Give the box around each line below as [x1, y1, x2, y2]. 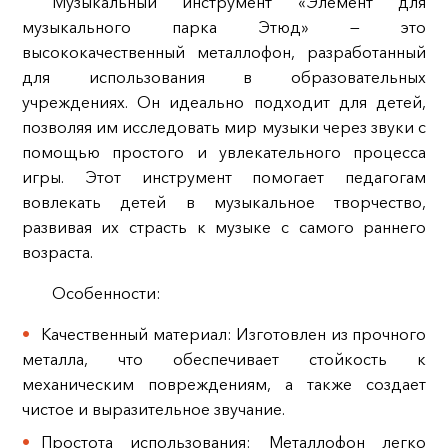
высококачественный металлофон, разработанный [21, 42, 427, 63]
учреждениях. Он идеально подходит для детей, [21, 92, 427, 113]
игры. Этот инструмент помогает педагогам [21, 167, 427, 188]
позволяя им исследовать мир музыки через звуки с [21, 117, 427, 138]
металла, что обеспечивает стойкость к [21, 349, 427, 370]
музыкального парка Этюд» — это [21, 17, 427, 38]
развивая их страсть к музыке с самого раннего [21, 217, 427, 238]
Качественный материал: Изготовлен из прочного [41, 324, 427, 345]
